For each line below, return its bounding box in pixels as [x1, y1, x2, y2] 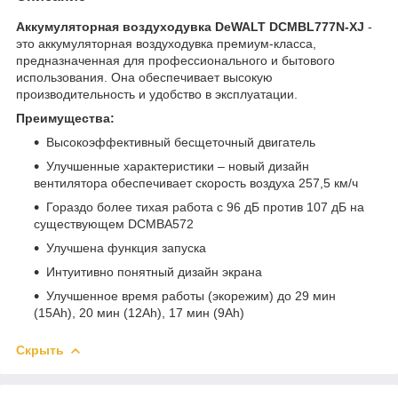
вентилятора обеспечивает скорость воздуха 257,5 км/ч [34, 175, 362, 190]
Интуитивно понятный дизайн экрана [46, 264, 266, 279]
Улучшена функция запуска [46, 240, 210, 255]
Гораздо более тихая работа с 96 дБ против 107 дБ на [46, 199, 364, 214]
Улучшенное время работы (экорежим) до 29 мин [46, 288, 336, 303]
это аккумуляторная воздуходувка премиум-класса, [16, 36, 316, 51]
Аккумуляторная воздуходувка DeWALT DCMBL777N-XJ [16, 19, 364, 34]
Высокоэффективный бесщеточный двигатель [46, 134, 319, 149]
